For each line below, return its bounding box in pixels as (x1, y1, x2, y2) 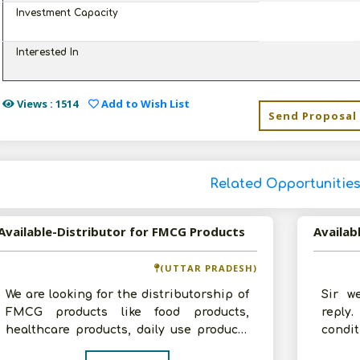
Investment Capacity (15, 7, 117, 18)
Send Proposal (268, 108, 357, 123)
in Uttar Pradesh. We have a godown (5, 342, 218, 354)
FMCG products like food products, (5, 306, 249, 318)
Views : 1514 (14, 96, 78, 111)
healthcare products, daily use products (5, 324, 249, 336)
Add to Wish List (98, 96, 190, 111)
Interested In (15, 47, 79, 58)
